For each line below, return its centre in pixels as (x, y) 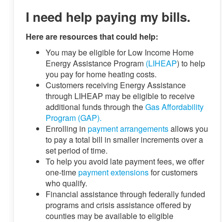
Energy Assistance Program (96, 63)
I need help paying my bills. (108, 17)
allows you (188, 129)
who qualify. (66, 183)
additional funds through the (95, 107)
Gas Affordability (174, 107)
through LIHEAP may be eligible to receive (120, 96)
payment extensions (113, 172)
